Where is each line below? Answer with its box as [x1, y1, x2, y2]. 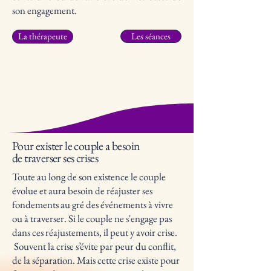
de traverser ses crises [12, 150, 99, 166]
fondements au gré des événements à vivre [12, 198, 173, 211]
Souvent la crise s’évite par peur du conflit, [12, 240, 176, 253]
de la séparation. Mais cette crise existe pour [12, 253, 180, 267]
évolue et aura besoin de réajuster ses [12, 184, 152, 197]
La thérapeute [18, 30, 67, 42]
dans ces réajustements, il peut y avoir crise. [12, 226, 177, 239]
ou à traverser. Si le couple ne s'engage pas [12, 212, 172, 225]
